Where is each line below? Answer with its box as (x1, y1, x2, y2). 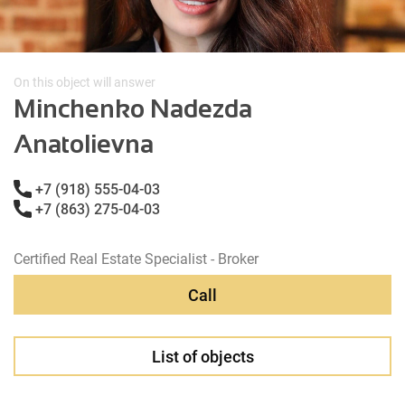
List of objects (151, 346, 254, 366)
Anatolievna (14, 130, 154, 158)
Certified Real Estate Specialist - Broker (14, 250, 259, 268)
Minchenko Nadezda (14, 95, 252, 123)
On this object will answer (14, 75, 155, 89)
